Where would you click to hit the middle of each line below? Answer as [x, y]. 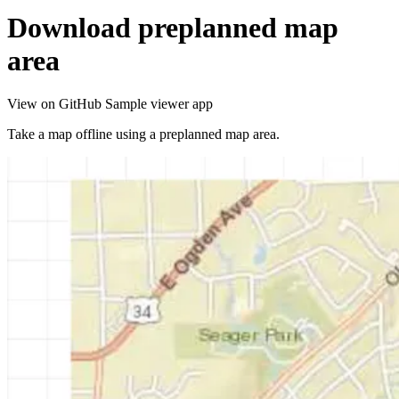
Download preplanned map [173, 27]
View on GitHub [56, 104]
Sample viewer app [159, 104]
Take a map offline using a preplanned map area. [143, 134]
